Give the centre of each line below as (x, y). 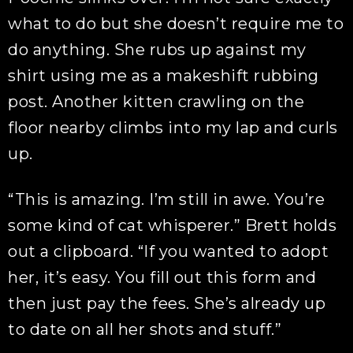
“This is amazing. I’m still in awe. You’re (167, 199)
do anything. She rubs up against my (157, 50)
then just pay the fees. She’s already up (167, 303)
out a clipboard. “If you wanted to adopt (169, 251)
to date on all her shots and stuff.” (145, 329)
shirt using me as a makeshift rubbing (163, 76)
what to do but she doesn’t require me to (176, 24)
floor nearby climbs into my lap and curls (173, 128)
